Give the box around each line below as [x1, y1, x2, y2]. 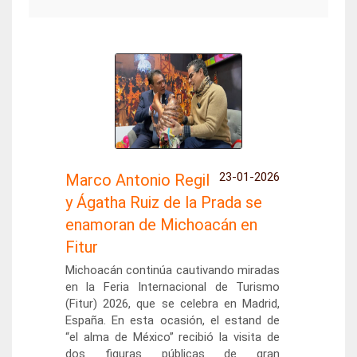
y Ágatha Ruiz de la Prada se [65, 193, 262, 212]
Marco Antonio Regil [65, 171, 210, 190]
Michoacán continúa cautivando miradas [65, 263, 280, 277]
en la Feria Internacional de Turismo [65, 280, 280, 294]
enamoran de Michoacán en [65, 215, 257, 234]
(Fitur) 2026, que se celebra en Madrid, [65, 296, 280, 311]
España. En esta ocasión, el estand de [65, 313, 280, 328]
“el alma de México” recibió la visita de [65, 330, 280, 344]
